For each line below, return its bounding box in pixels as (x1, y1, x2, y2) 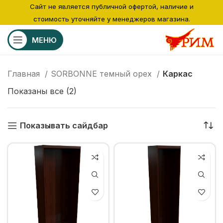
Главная (7, 69, 42, 79)
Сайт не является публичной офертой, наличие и (29, 2, 194, 10)
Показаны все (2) (7, 86, 77, 96)
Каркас (163, 69, 193, 79)
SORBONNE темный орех (51, 69, 154, 79)
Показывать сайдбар (19, 120, 108, 130)
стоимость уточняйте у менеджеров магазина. (33, 15, 190, 23)
